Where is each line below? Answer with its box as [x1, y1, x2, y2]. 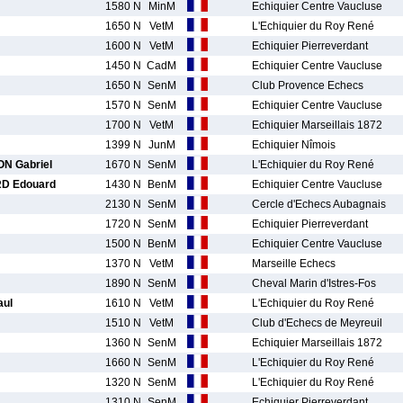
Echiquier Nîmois [252, 139, 336, 151]
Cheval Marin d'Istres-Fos [252, 277, 376, 290]
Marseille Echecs [252, 257, 336, 270]
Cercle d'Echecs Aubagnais [252, 198, 386, 210]
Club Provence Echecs [252, 79, 363, 92]
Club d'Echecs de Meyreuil [252, 317, 382, 329]
